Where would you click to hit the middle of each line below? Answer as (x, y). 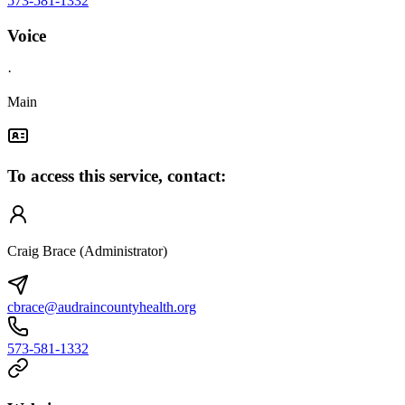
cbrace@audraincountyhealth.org (102, 307)
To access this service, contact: (117, 176)
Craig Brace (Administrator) (87, 251)
